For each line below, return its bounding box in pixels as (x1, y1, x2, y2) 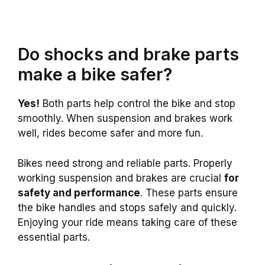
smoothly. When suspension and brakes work (18, 112, 232, 125)
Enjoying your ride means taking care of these (18, 216, 237, 228)
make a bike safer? (18, 64, 172, 85)
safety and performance (18, 186, 140, 199)
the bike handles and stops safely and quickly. (18, 201, 237, 214)
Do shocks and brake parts (18, 44, 239, 65)
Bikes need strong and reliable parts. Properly (18, 157, 232, 169)
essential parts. (18, 231, 90, 243)
